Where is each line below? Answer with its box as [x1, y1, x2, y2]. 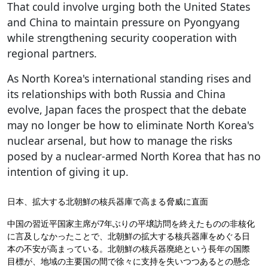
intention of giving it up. [7, 164, 129, 179]
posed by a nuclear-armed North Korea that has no [7, 148, 261, 163]
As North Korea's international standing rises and [7, 71, 251, 86]
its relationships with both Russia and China [7, 86, 226, 101]
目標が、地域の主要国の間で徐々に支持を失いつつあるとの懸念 [7, 255, 250, 267]
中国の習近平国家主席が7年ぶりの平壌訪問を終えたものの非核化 [7, 217, 255, 229]
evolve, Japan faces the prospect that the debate [7, 102, 246, 117]
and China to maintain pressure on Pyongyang [7, 14, 240, 29]
